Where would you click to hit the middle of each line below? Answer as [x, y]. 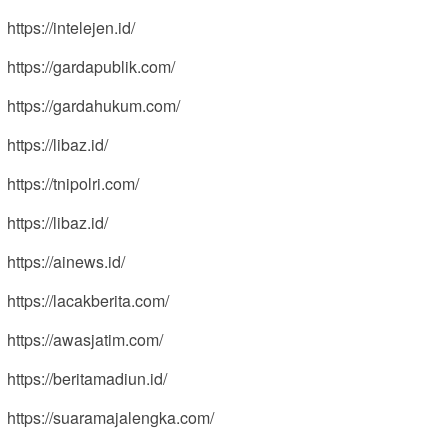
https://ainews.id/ [66, 261]
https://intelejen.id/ [71, 27]
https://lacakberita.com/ [88, 300]
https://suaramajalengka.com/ [110, 417]
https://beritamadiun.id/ [87, 378]
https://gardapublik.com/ [91, 66]
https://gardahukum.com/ [93, 105]
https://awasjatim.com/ [85, 339]
